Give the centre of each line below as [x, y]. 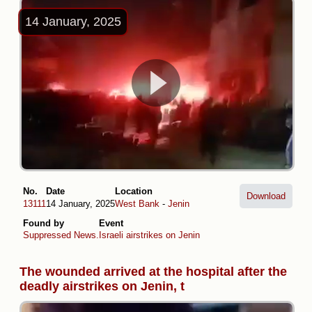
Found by [44, 223]
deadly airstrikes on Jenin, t [102, 287]
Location [134, 192]
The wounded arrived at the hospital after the [153, 272]
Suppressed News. [61, 235]
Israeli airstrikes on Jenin [149, 235]
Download [266, 196]
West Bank [137, 203]
